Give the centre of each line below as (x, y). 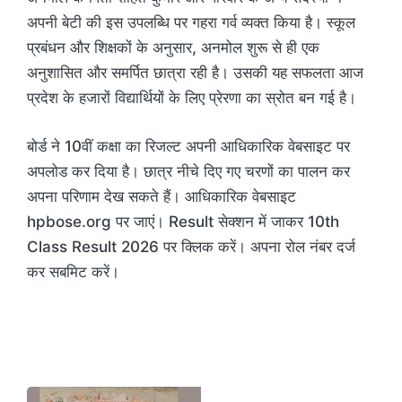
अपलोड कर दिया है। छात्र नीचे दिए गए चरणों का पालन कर (188, 171)
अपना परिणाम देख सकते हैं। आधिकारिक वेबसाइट (162, 196)
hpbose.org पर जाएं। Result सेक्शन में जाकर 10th (183, 221)
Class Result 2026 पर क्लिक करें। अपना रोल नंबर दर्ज (191, 246)
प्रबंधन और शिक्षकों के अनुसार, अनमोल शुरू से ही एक (173, 48)
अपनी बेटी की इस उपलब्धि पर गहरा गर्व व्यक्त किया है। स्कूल (191, 23)
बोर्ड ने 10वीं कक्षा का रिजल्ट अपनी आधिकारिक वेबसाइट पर (188, 146)
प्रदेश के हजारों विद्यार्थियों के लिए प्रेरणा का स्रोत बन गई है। (192, 98)
